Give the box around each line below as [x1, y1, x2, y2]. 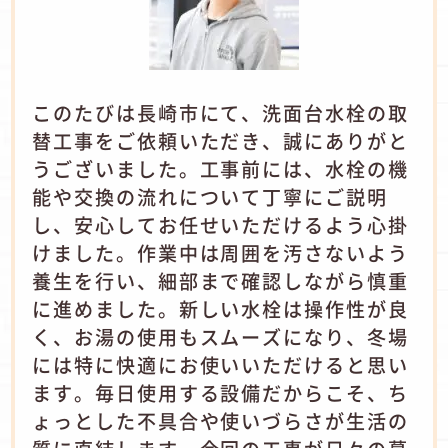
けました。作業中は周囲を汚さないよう [32, 238, 409, 267]
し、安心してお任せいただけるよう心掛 [32, 210, 409, 239]
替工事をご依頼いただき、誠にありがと [32, 126, 409, 155]
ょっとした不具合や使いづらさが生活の [32, 406, 409, 435]
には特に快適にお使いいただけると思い [32, 350, 409, 379]
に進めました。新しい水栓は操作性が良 [32, 294, 409, 323]
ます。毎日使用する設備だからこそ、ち [32, 378, 409, 407]
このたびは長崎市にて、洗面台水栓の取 [32, 98, 409, 127]
